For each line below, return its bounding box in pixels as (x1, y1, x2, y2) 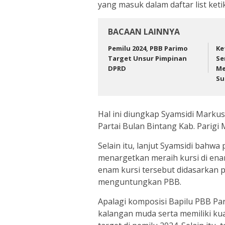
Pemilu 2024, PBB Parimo (108, 43, 188, 53)
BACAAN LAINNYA (108, 26, 180, 37)
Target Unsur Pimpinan (108, 53, 187, 63)
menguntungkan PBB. (98, 176, 181, 188)
